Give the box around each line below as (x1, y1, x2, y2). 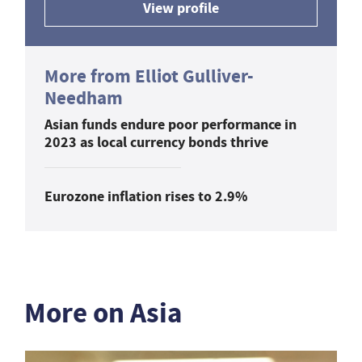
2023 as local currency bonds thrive (44, 132, 268, 152)
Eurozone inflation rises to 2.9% (44, 186, 247, 206)
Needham (44, 85, 123, 111)
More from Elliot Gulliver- (44, 63, 254, 89)
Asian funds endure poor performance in (44, 114, 297, 134)
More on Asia (24, 293, 182, 332)
